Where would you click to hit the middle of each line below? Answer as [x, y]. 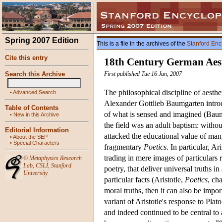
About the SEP [30, 137]
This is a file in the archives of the [142, 44]
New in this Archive [36, 114]
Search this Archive [35, 74]
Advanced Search [34, 92]
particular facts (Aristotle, [144, 180]
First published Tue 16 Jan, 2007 [143, 74]
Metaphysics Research [55, 158]
